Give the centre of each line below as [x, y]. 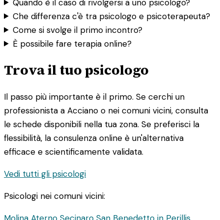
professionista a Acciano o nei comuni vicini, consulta [106, 111]
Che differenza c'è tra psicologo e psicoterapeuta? [112, 16]
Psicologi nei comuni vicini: [55, 196]
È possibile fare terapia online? [72, 43]
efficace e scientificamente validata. [74, 152]
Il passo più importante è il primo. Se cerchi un [94, 97]
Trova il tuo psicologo [76, 70]
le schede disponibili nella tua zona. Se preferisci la [102, 124]
